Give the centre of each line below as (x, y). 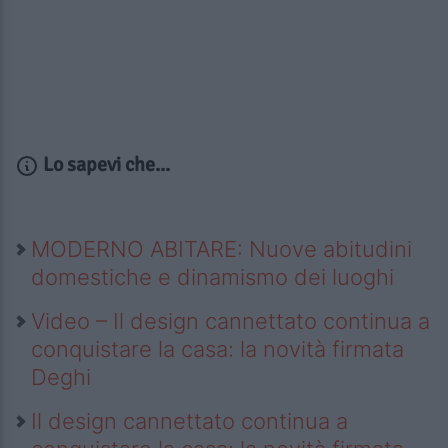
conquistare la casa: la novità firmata (217, 349)
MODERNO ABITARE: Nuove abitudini (221, 249)
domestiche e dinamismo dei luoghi (212, 277)
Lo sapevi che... (104, 165)
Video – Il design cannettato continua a (230, 321)
